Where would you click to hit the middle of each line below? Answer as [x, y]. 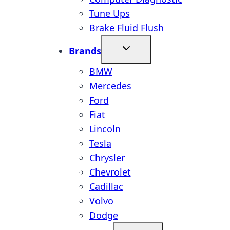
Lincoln [105, 129]
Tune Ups [109, 13]
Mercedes [110, 86]
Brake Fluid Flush [126, 28]
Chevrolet [110, 172]
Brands [85, 51]
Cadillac [106, 186]
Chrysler [107, 158]
